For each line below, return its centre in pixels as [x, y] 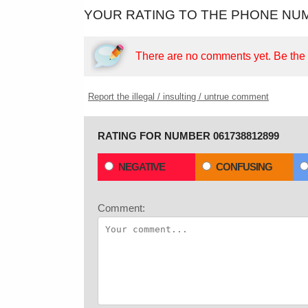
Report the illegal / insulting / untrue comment [178, 97]
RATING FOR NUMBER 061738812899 [188, 136]
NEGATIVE [142, 167]
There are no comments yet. [205, 56]
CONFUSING [244, 167]
